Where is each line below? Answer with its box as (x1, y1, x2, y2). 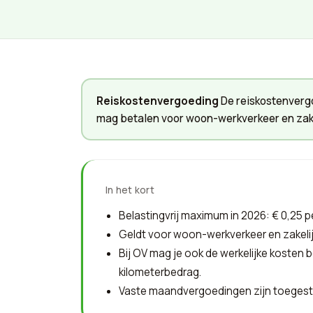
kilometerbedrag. (119, 265, 201, 280)
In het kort (105, 184, 154, 197)
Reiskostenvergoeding (96, 93, 219, 108)
